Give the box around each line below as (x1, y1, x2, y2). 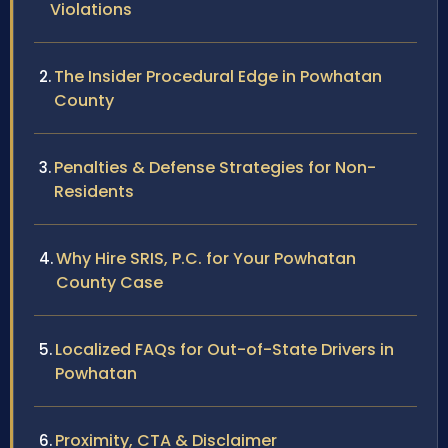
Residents (54, 180, 134, 204)
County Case (56, 271, 163, 295)
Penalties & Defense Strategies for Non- (54, 156, 376, 180)
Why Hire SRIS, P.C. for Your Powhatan (56, 247, 356, 271)
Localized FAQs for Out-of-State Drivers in (55, 338, 394, 362)
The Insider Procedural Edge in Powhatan (54, 65, 382, 89)
